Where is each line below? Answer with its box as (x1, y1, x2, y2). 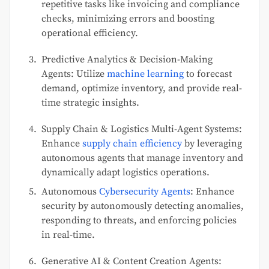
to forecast (184, 68, 232, 80)
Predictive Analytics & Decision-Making (41, 53, 213, 66)
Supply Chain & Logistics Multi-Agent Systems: (41, 123, 242, 136)
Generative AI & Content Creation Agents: (41, 255, 222, 268)
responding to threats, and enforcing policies (41, 214, 237, 227)
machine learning (107, 68, 184, 80)
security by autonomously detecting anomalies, (41, 200, 244, 213)
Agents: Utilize (41, 68, 107, 80)
